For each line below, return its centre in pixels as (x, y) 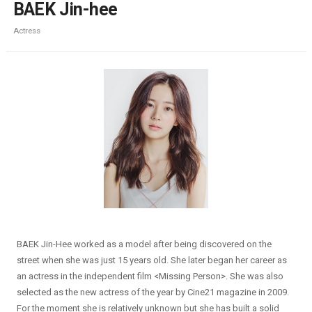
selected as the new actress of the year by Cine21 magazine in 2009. (153, 292)
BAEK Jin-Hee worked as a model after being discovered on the (144, 244)
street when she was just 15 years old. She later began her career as (151, 260)
